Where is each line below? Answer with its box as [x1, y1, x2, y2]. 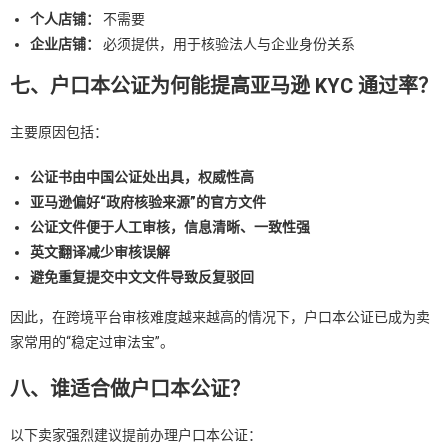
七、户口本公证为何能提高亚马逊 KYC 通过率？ [10, 74, 438, 99]
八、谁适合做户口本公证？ [10, 377, 250, 402]
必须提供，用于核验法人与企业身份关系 [100, 36, 355, 53]
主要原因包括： [10, 124, 108, 141]
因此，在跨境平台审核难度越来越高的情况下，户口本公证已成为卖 [10, 309, 430, 326]
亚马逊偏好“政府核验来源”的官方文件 [30, 194, 266, 211]
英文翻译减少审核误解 [30, 244, 170, 261]
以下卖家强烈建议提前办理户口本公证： [10, 427, 262, 444]
